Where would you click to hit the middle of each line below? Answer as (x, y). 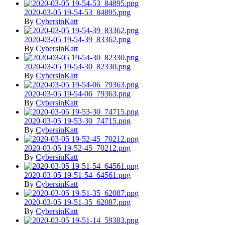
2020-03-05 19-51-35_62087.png (77, 202)
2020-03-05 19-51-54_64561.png (77, 175)
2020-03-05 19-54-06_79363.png (77, 94)
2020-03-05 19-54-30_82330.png (77, 67)
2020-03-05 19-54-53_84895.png (77, 13)
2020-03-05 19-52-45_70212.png (77, 148)
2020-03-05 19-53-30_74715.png (77, 121)
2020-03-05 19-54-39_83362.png (77, 40)
